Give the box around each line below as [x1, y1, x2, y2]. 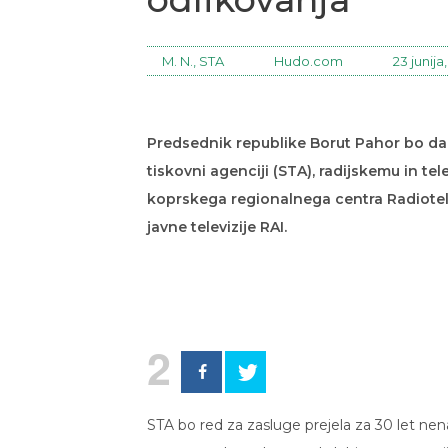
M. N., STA [162, 53, 224, 70]
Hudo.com [274, 53, 343, 70]
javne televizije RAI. [147, 218, 287, 237]
